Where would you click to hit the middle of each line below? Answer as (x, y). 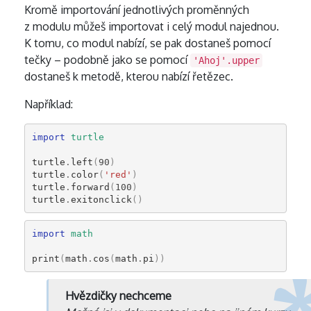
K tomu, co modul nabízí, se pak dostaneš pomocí (148, 43)
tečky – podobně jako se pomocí (107, 60)
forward (90, 187)
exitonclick (101, 199)
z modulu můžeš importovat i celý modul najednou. (152, 26)
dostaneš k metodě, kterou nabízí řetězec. (129, 76)
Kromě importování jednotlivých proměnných (137, 10)
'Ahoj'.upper (226, 60)
